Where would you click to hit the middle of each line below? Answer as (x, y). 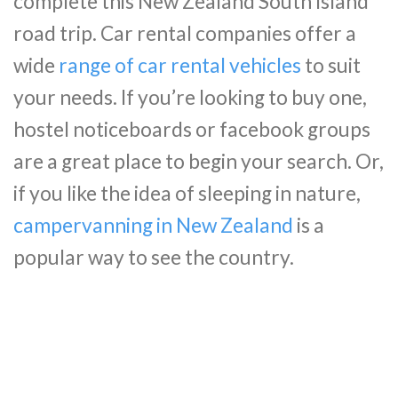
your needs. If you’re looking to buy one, (190, 97)
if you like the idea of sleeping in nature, (187, 193)
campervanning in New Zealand (153, 225)
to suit (331, 65)
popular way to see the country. (154, 257)
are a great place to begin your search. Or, (199, 161)
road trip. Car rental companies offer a (185, 33)
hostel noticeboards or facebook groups (192, 129)
